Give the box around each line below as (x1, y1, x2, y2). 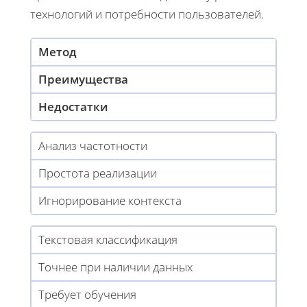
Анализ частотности (38, 137, 147, 153)
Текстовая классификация (38, 231, 177, 247)
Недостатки (38, 98, 108, 114)
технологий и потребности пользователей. (30, 5, 264, 22)
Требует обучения (38, 286, 136, 302)
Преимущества (38, 71, 128, 87)
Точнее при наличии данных (38, 258, 193, 275)
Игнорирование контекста (38, 192, 182, 208)
